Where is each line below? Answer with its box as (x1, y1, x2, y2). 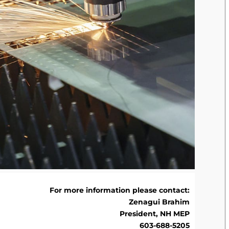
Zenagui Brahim (129, 197, 190, 207)
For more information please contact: (50, 185, 190, 195)
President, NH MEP (120, 209, 190, 218)
